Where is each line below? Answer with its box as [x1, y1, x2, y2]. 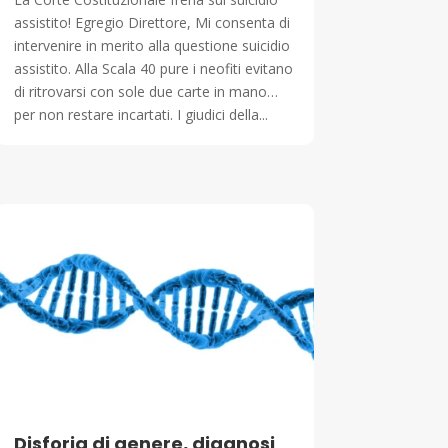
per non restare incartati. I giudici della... [13, 105, 268, 125]
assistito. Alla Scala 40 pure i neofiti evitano [13, 59, 293, 79]
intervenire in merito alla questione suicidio [13, 36, 290, 56]
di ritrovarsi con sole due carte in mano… [13, 82, 278, 102]
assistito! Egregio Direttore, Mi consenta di [13, 13, 290, 33]
